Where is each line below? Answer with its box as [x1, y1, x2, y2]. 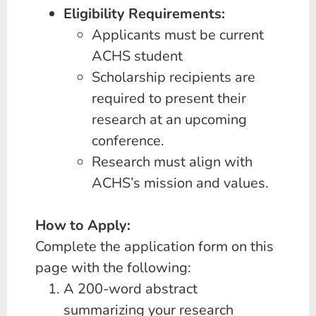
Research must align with [92, 152, 253, 172]
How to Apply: [35, 216, 130, 236]
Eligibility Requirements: [63, 4, 225, 24]
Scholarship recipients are [92, 68, 255, 87]
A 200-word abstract [63, 279, 197, 299]
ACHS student [92, 47, 183, 66]
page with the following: [35, 258, 191, 278]
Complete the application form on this [35, 237, 274, 257]
